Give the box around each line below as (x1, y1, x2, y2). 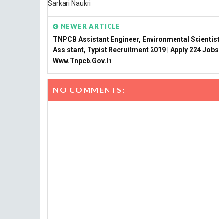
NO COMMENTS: (53, 85, 125, 94)
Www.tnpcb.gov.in (53, 57, 112, 65)
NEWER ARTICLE (59, 22, 120, 30)
